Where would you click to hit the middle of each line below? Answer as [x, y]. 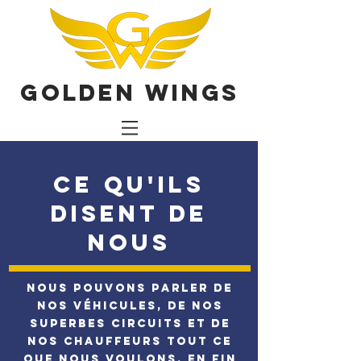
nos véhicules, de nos [130, 306]
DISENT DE [129, 214]
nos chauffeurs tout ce [130, 341]
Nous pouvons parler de [130, 288]
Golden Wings [130, 93]
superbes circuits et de [130, 324]
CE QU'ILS [129, 185]
